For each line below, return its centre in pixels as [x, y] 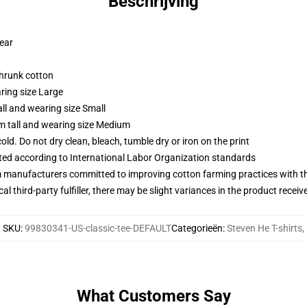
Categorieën [197, 228]
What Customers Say [153, 296]
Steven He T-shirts [265, 228]
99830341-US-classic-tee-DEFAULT [98, 228]
